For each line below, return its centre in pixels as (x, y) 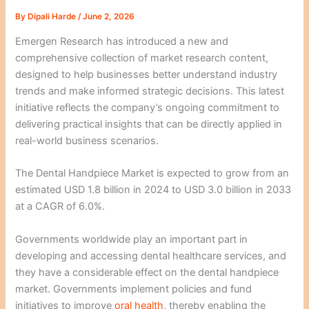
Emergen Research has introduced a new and (122, 41)
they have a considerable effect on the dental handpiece (147, 272)
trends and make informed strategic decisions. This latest (150, 91)
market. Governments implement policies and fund (134, 289)
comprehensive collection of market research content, (142, 58)
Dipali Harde (53, 17)
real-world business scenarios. (87, 140)
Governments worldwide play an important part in (132, 239)
